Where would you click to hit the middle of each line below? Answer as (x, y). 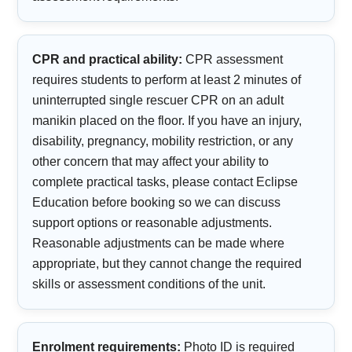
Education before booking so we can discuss (157, 203)
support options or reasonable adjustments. (152, 223)
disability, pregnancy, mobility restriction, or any (163, 141)
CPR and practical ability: (108, 60)
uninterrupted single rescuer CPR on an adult (158, 101)
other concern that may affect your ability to (151, 162)
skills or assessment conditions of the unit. (149, 284)
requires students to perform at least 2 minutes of (167, 80)
